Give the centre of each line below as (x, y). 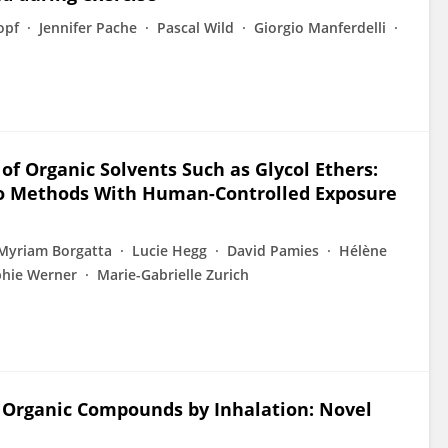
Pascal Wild (195, 27)
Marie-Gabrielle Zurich (173, 274)
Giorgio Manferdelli (320, 27)
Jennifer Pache (88, 27)
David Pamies (273, 250)
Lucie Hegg (169, 250)
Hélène (363, 250)
